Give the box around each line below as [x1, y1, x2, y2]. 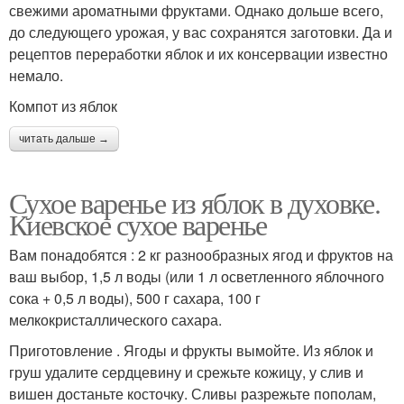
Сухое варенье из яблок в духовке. [9, 182, 381, 222]
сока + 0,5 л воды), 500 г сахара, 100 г [9, 287, 261, 308]
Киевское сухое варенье [9, 204, 267, 243]
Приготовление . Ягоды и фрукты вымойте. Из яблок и [9, 339, 373, 361]
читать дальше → [19, 132, 109, 145]
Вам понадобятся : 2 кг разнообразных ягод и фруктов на [9, 243, 393, 265]
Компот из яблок [9, 95, 117, 116]
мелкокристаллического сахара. [9, 308, 222, 330]
